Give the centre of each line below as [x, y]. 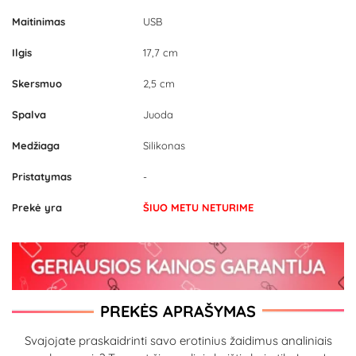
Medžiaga [36, 146]
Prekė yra [37, 208]
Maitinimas [39, 22]
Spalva [29, 115]
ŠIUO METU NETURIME [198, 208]
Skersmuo [37, 84]
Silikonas [164, 146]
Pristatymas [42, 177]
